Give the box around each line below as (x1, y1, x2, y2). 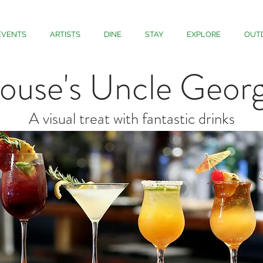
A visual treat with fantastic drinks (28, 107, 235, 130)
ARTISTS (50, 30, 80, 39)
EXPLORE (187, 30, 221, 39)
